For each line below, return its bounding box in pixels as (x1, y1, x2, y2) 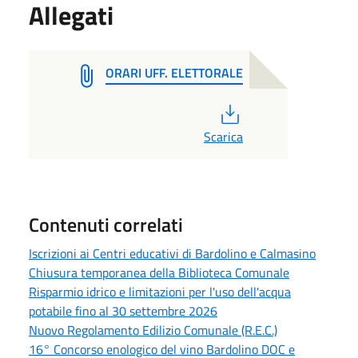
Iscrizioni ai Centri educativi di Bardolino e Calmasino (29, 243, 316, 263)
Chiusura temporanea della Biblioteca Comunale (29, 262, 289, 282)
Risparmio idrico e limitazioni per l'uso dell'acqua (29, 281, 291, 301)
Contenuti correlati (29, 209, 183, 239)
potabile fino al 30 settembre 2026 (29, 300, 217, 320)
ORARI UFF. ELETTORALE (105, 62, 243, 82)
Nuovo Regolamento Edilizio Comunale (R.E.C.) (29, 320, 277, 340)
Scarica (203, 126, 243, 146)
